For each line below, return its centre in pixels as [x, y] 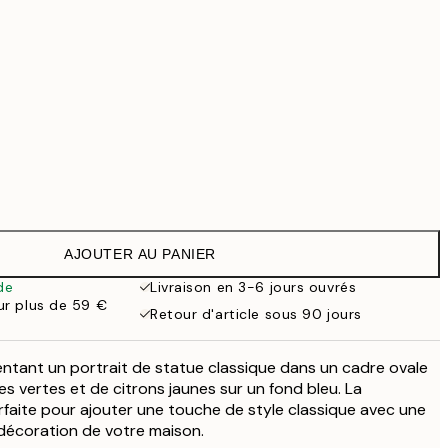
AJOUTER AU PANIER [140, 254]
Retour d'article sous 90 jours [256, 314]
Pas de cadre [148, 188]
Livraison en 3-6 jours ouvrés [253, 287]
